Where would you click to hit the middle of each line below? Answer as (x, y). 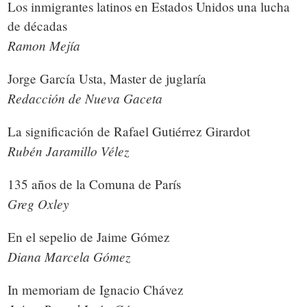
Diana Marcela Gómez (71, 256)
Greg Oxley (40, 204)
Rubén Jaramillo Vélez (70, 151)
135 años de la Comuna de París (96, 184)
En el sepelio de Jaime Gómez (90, 237)
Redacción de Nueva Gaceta (87, 98)
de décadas (39, 26)
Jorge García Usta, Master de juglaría (109, 78)
